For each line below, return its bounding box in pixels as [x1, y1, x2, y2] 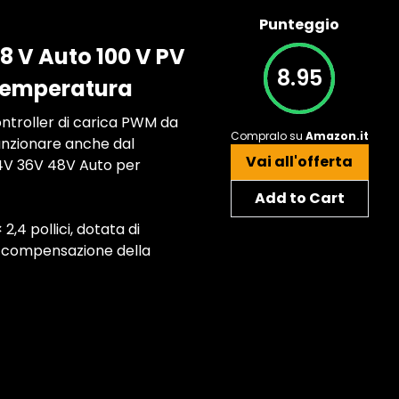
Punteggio [259, 14, 339, 35]
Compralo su [230, 128, 305, 143]
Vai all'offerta [246, 151, 353, 172]
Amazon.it [305, 128, 369, 143]
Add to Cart [254, 188, 345, 208]
